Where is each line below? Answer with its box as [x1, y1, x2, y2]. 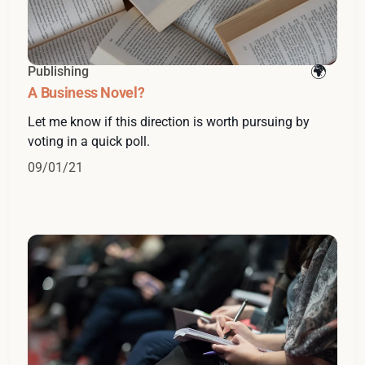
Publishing [28, 64, 90, 80]
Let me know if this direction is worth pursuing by [28, 114, 310, 130]
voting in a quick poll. [28, 134, 151, 150]
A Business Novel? [28, 84, 145, 102]
